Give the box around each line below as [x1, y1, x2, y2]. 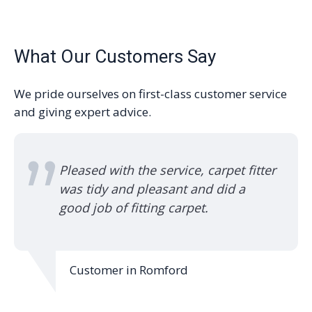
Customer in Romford [70, 261, 188, 278]
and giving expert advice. [14, 103, 151, 120]
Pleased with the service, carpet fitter [59, 161, 276, 178]
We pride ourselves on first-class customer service [14, 85, 287, 102]
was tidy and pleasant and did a [59, 180, 245, 197]
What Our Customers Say [14, 45, 216, 67]
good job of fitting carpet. [59, 198, 208, 216]
